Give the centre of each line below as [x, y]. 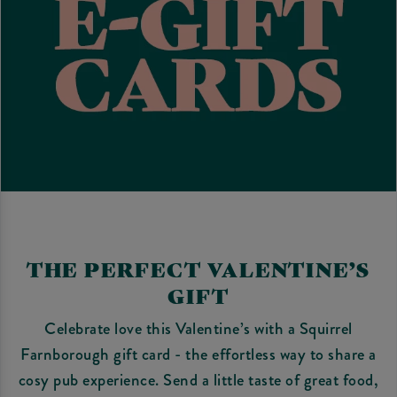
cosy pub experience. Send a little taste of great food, [198, 379]
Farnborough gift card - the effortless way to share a [198, 354]
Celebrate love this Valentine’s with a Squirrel [198, 328]
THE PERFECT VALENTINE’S [198, 269]
